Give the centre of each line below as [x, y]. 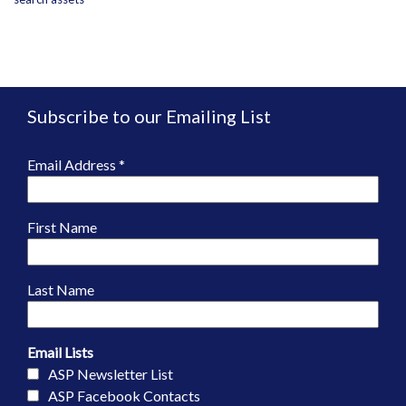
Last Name [61, 290]
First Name [62, 227]
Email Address [73, 164]
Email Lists [60, 352]
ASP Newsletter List [111, 374]
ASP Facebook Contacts [124, 396]
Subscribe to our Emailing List [149, 116]
